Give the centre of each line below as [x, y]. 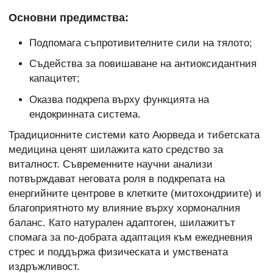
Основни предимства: [69, 18]
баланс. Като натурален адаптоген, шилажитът [122, 222]
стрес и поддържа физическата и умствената [118, 252]
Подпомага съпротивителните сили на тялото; [140, 43]
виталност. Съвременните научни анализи [111, 164]
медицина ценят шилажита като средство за [116, 149]
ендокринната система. [85, 114]
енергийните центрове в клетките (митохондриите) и [135, 193]
